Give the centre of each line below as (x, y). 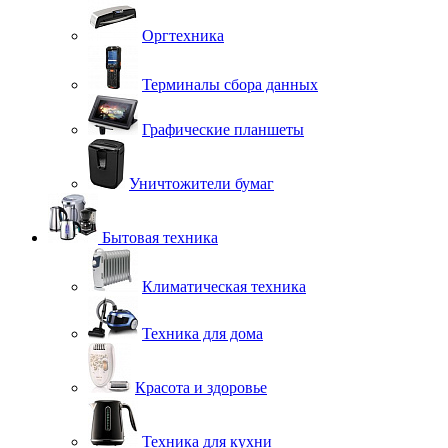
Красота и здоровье (201, 387)
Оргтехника (183, 35)
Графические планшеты (223, 129)
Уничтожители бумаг (201, 183)
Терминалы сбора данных (230, 84)
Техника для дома (202, 333)
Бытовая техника (160, 237)
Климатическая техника (224, 286)
